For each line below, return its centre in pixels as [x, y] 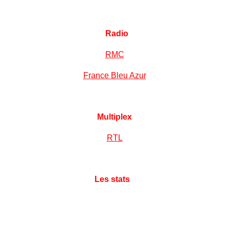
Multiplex [114, 117]
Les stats [112, 179]
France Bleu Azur [114, 76]
